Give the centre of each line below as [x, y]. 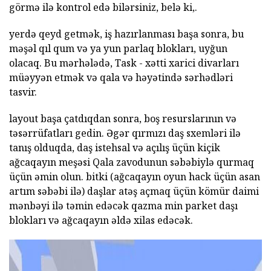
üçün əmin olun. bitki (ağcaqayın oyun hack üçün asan [135, 177]
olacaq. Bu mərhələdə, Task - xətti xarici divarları [124, 63]
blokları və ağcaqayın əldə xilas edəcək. [101, 220]
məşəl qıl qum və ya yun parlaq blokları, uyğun [118, 49]
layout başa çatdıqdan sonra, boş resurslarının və [123, 119]
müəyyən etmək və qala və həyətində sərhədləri [121, 78]
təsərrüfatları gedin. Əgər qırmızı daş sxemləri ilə [125, 133]
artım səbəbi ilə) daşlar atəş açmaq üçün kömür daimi [134, 191]
